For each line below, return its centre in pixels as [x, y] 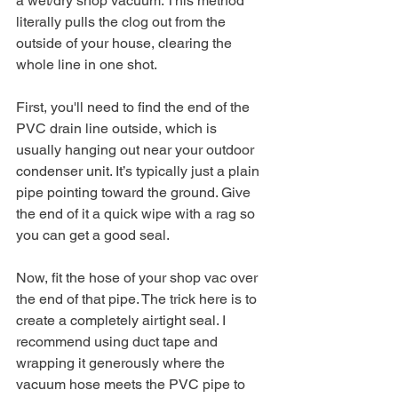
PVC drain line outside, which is [118, 129]
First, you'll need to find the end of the [135, 107]
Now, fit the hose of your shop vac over [139, 278]
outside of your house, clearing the [126, 44]
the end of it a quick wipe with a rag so [137, 214]
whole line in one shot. [87, 65]
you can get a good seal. [93, 235]
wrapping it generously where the [122, 363]
